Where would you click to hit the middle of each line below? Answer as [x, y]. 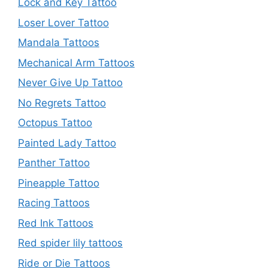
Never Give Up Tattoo [70, 83]
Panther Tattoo [54, 163]
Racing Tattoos [54, 203]
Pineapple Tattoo [59, 183]
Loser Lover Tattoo [63, 22]
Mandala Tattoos [59, 43]
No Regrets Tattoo [62, 103]
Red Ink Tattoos [56, 223]
